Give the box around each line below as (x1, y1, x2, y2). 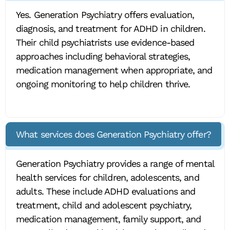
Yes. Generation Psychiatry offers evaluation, (16, 9, 195, 20)
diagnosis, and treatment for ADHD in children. (16, 23, 205, 34)
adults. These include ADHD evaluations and (16, 186, 196, 197)
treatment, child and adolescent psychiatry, (16, 200, 192, 211)
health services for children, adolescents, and (16, 172, 199, 183)
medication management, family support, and (16, 214, 201, 225)
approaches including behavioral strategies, (16, 50, 190, 62)
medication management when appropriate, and (16, 64, 213, 75)
